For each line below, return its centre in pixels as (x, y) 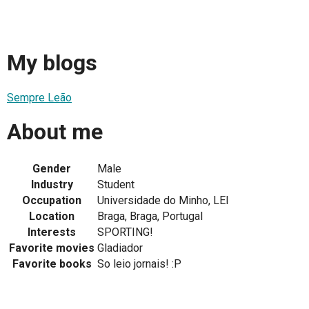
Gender (52, 168)
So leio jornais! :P (139, 263)
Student (116, 184)
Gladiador (120, 248)
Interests (52, 232)
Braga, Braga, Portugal (150, 216)
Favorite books (52, 263)
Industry (52, 184)
